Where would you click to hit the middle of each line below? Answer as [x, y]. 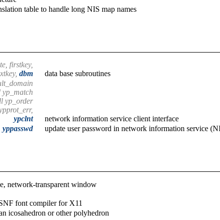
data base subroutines [78, 74]
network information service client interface [112, 119]
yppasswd [18, 129]
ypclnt [23, 119]
